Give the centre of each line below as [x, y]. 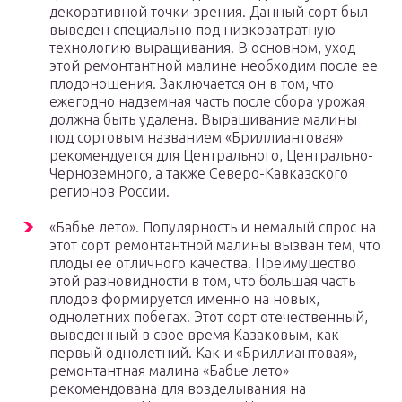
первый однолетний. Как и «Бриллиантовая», [203, 353]
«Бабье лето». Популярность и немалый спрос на [213, 227]
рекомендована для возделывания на [178, 389]
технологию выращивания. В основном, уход [202, 48]
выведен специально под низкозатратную [192, 30]
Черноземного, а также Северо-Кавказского [199, 174]
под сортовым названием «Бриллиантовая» [196, 138]
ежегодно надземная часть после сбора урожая [207, 102]
